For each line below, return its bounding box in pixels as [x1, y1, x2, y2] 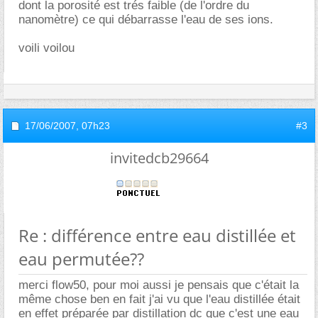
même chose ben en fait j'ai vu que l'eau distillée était [18, 292, 300, 306]
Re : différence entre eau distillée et [18, 224, 296, 247]
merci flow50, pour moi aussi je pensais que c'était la [18, 278, 299, 292]
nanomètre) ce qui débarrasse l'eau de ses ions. [18, 13, 273, 26]
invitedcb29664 [109, 148, 209, 168]
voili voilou [18, 41, 75, 55]
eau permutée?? [18, 247, 144, 270]
